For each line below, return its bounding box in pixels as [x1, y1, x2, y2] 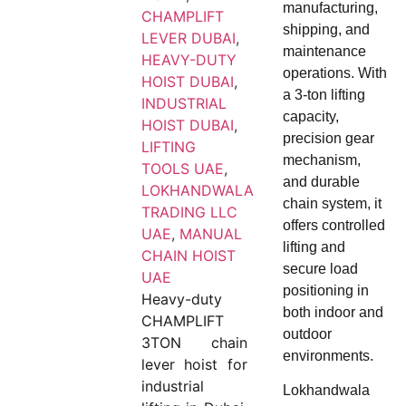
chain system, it [282, 196, 382, 211]
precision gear [282, 130, 374, 146]
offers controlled [282, 217, 385, 233]
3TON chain [141, 333, 247, 352]
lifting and [282, 239, 345, 255]
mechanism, [282, 152, 361, 168]
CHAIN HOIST [141, 246, 237, 265]
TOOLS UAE [141, 159, 225, 178]
